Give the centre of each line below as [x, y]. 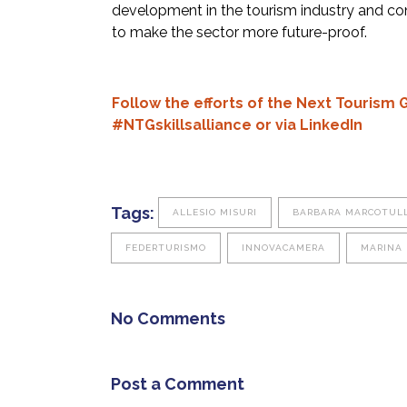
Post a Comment [178, 384]
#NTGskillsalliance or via [204, 125]
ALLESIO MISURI [215, 213]
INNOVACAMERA [283, 248]
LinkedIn [329, 125]
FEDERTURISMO [166, 248]
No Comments [168, 319]
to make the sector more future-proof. [239, 32]
